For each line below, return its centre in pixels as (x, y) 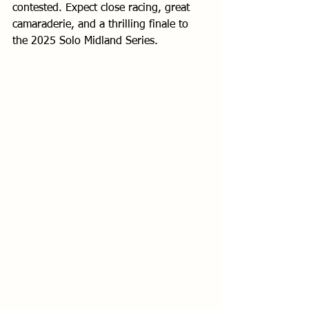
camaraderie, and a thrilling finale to (102, 24)
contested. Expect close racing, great (103, 8)
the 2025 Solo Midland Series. (85, 41)
